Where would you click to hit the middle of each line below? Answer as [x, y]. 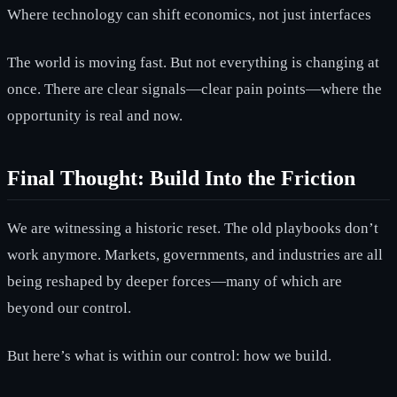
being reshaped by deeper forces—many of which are [175, 281]
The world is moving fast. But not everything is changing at [193, 62]
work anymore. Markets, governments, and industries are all [195, 254]
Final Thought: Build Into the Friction [181, 178]
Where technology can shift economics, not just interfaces [189, 14]
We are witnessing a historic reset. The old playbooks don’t [193, 228]
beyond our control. [69, 307]
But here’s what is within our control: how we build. [169, 355]
